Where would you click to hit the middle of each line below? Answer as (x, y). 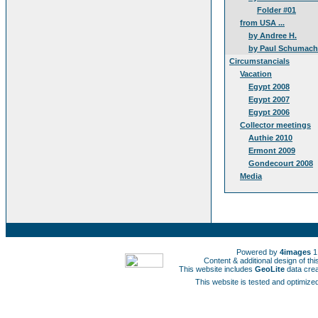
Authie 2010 (270, 138)
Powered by (258, 252)
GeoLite (270, 269)
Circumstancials (259, 61)
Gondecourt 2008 (281, 163)
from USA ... (262, 23)
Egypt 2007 (269, 99)
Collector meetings (275, 125)
